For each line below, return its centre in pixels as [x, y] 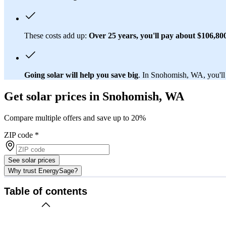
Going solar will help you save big [81, 75]
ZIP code [18, 135]
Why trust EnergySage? [43, 171]
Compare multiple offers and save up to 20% [75, 118]
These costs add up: [56, 35]
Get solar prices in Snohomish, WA [94, 96]
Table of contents [46, 191]
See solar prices [32, 160]
